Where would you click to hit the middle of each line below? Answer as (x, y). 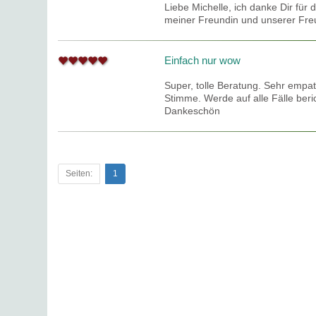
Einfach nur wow (203, 60)
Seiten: (79, 174)
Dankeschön (193, 111)
